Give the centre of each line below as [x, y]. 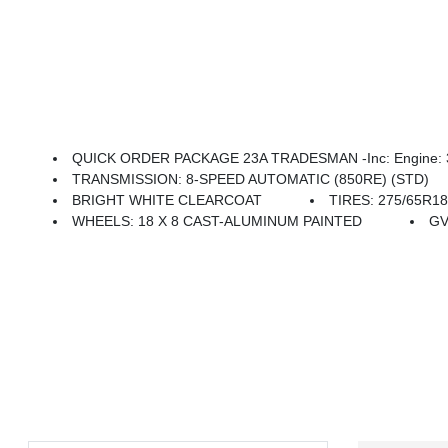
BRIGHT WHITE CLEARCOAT [167, 200]
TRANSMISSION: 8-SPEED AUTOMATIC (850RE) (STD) [251, 179]
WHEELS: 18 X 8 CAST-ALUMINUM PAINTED [217, 221]
